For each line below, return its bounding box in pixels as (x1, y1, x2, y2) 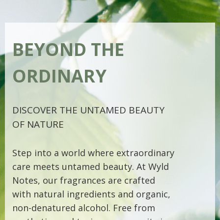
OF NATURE (12, 118, 64, 131)
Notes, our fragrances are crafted (12, 174, 155, 186)
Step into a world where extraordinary (12, 147, 174, 159)
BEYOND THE (12, 37, 124, 61)
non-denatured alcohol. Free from (12, 202, 155, 214)
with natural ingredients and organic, (12, 188, 170, 200)
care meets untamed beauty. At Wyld (12, 161, 169, 172)
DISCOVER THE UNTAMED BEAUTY (12, 104, 165, 116)
